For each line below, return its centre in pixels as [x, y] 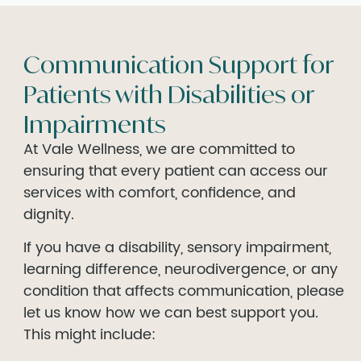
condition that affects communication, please [184, 292]
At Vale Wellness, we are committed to [159, 149]
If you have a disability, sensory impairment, [177, 248]
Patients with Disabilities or [168, 93]
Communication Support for [178, 64]
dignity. [49, 214]
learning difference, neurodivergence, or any [180, 270]
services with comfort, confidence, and [160, 193]
